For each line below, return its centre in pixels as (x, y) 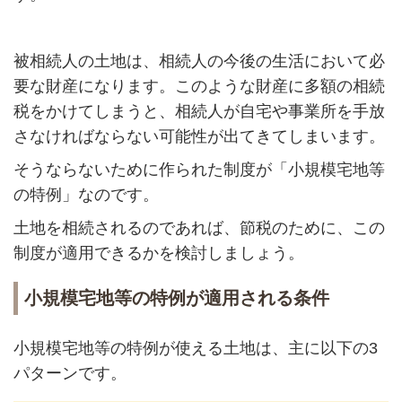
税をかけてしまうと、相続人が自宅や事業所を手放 (199, 111)
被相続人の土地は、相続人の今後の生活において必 (199, 61)
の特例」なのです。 (86, 194)
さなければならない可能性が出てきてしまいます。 (199, 136)
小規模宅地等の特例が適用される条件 (176, 298)
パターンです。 (70, 373)
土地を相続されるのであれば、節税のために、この (199, 227)
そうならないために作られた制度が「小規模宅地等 (199, 169)
